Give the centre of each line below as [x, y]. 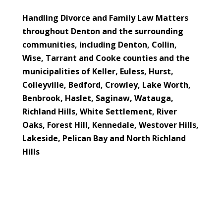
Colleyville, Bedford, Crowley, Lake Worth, [106, 84]
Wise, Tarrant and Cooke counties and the [106, 58]
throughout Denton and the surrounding [103, 31]
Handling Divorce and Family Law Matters [105, 18]
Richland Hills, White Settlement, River [99, 111]
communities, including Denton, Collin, [99, 44]
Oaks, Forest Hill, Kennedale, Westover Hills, [110, 125]
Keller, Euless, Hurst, [133, 71]
